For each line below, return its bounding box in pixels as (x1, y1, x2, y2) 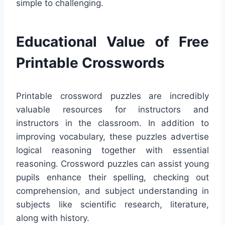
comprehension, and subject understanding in (16, 186, 209, 196)
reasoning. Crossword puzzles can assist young (16, 159, 209, 169)
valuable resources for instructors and (16, 104, 209, 115)
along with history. (16, 213, 89, 223)
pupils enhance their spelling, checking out (16, 172, 209, 183)
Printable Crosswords (16, 54, 165, 72)
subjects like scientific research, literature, (16, 199, 209, 210)
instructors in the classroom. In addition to (16, 118, 209, 129)
